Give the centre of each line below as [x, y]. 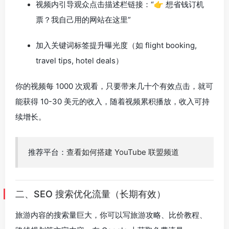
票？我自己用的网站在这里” [83, 20]
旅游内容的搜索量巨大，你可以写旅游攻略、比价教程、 [111, 215]
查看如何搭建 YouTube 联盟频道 [123, 152]
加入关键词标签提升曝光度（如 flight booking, [116, 45]
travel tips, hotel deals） [79, 61]
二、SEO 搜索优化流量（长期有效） [90, 194]
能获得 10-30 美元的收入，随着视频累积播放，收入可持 [112, 101]
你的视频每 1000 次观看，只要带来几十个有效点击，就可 [114, 86]
